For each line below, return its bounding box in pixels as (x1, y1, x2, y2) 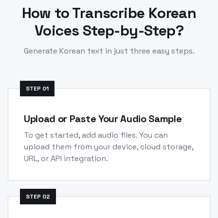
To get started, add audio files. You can (24, 129, 168, 140)
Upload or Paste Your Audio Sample (24, 112, 182, 125)
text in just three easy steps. (85, 45, 195, 56)
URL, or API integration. (24, 153, 108, 163)
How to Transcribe (21, 3, 148, 22)
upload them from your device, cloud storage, (24, 141, 193, 152)
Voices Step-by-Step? (35, 20, 183, 40)
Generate (23, 45, 59, 56)
